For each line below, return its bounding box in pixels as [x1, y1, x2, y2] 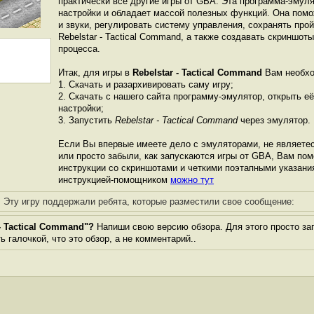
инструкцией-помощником [58, 175, 170, 185]
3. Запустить [58, 115, 115, 125]
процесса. [58, 43, 100, 54]
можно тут [170, 175, 214, 185]
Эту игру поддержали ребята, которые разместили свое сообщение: [3, 196, 294, 207]
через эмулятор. [238, 115, 310, 125]
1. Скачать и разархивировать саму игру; [58, 79, 233, 90]
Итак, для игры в [58, 67, 132, 78]
